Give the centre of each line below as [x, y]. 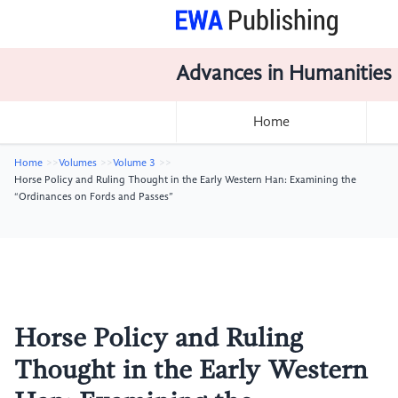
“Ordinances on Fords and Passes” [94, 197]
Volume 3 [134, 163]
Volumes [78, 163]
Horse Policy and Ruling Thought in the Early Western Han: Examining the [185, 180]
